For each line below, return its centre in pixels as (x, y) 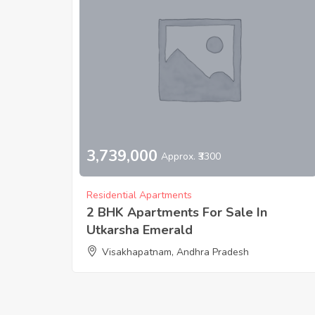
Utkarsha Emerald (140, 230)
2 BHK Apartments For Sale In (177, 212)
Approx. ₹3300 (191, 157)
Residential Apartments (139, 195)
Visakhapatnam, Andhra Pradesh (175, 252)
